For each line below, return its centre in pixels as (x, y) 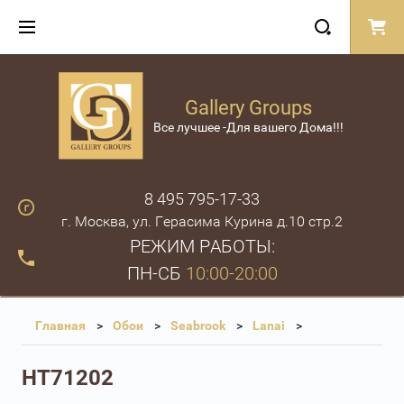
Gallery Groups (248, 108)
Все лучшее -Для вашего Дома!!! (248, 128)
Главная (60, 325)
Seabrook (198, 325)
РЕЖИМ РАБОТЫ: (202, 246)
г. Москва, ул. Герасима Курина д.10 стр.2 (202, 221)
